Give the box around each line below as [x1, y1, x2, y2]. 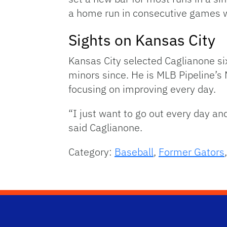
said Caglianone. [68, 121, 142, 135]
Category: [68, 145, 115, 159]
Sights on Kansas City [68, 30, 215, 50]
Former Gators [159, 145, 224, 159]
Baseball [115, 145, 154, 159]
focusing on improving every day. [68, 82, 216, 96]
